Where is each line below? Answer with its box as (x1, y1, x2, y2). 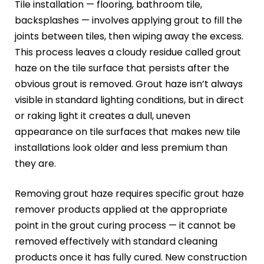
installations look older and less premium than (15, 140, 227, 154)
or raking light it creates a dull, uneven (15, 108, 190, 123)
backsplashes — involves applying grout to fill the (15, 13, 242, 27)
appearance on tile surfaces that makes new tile (15, 124, 240, 138)
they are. (15, 156, 56, 170)
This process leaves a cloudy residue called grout (15, 45, 241, 59)
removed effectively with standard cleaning (15, 234, 217, 248)
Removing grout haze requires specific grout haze (15, 186, 244, 200)
